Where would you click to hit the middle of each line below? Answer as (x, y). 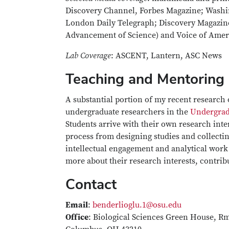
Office (77, 217)
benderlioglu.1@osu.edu (137, 205)
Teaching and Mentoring (145, 79)
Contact (91, 184)
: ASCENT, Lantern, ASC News (166, 56)
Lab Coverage (88, 56)
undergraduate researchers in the (128, 112)
